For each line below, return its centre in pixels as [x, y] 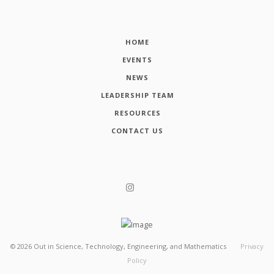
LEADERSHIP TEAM [137, 95]
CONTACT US [137, 130]
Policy [137, 260]
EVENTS [137, 59]
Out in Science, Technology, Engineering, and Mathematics [130, 246]
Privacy [252, 246]
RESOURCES [137, 113]
